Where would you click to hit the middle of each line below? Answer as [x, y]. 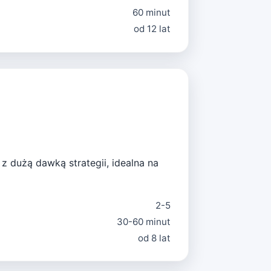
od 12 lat [152, 29]
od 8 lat [155, 238]
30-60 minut [144, 221]
